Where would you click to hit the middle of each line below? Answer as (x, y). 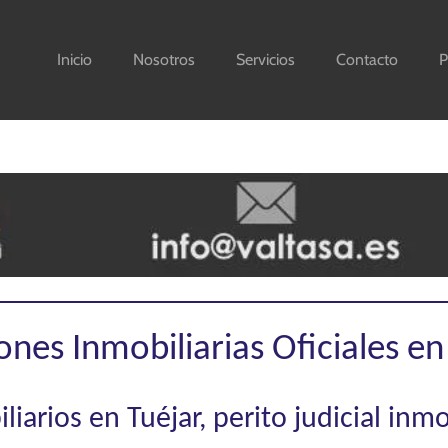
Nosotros (164, 59)
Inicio (74, 59)
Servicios (265, 59)
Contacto (367, 59)
